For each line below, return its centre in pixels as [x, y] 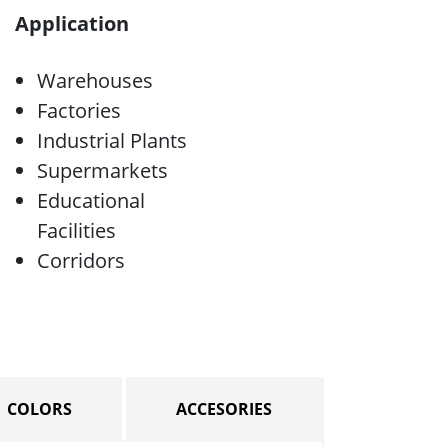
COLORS [39, 409]
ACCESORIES [223, 409]
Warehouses [95, 81]
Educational [91, 201]
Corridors [81, 261]
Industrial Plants [112, 141]
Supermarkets [102, 171]
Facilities [76, 231]
